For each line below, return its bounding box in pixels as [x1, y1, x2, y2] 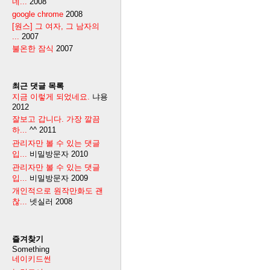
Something [12, 245, 49, 254]
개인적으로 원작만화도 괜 [12, 186, 103, 196]
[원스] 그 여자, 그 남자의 [12, 22, 99, 31]
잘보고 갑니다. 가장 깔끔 [12, 114, 100, 124]
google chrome [12, 10, 63, 19]
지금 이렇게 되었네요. [12, 92, 90, 101]
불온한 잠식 [12, 43, 54, 53]
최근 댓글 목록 [12, 81, 64, 90]
